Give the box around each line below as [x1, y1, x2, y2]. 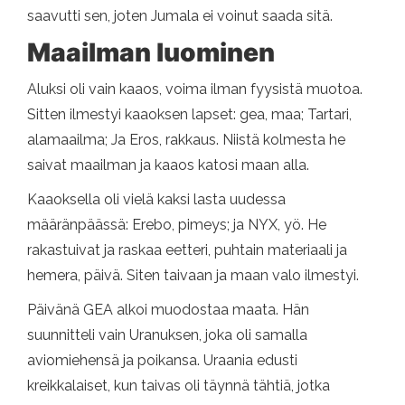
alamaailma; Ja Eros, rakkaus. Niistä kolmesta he [27, 130, 345, 148]
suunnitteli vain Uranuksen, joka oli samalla [27, 325, 307, 344]
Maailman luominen [27, 36, 275, 68]
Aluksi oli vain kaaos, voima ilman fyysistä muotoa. [27, 80, 363, 98]
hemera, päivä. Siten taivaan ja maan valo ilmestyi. [27, 266, 359, 284]
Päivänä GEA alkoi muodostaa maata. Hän [27, 300, 309, 318]
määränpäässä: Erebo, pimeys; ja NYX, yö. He [27, 215, 326, 233]
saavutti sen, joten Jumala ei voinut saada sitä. [27, 6, 333, 24]
